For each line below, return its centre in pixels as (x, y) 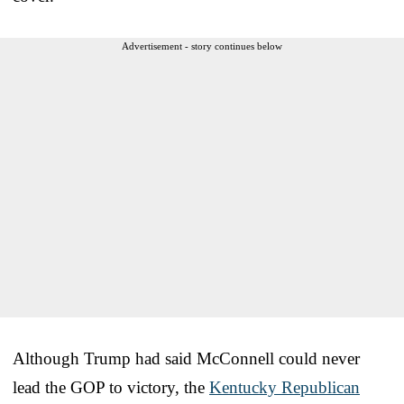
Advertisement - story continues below (202, 46)
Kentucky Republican (285, 387)
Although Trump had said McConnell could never (186, 358)
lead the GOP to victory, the (111, 387)
